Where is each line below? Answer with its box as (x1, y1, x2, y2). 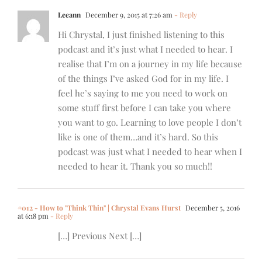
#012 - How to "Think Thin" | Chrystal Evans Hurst (18, 203, 181, 213)
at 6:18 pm (18, 211, 49, 221)
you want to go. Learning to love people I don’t (58, 116, 242, 129)
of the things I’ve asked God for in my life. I (58, 73, 229, 85)
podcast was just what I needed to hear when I (58, 146, 242, 158)
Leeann (58, 10, 81, 20)
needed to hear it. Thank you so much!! (58, 160, 212, 173)
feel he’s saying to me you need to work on (58, 87, 227, 99)
